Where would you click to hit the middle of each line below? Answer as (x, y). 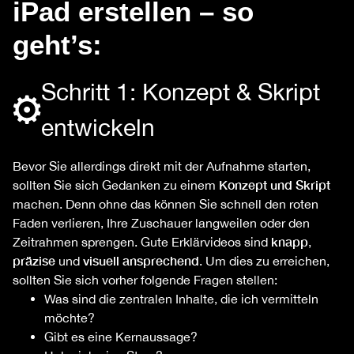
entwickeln (98, 127)
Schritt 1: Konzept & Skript (181, 92)
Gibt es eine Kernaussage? (121, 337)
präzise (34, 261)
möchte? (70, 318)
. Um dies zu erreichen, (264, 261)
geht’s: (57, 45)
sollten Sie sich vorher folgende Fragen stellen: (145, 280)
